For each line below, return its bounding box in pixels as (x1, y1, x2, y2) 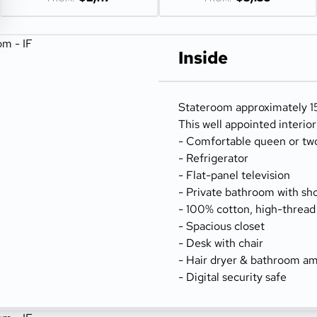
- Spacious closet (178, 219, 265, 234)
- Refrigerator (178, 151, 248, 166)
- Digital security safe (178, 270, 287, 284)
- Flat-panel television (178, 168, 290, 183)
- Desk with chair (178, 236, 263, 250)
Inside (178, 47, 228, 69)
